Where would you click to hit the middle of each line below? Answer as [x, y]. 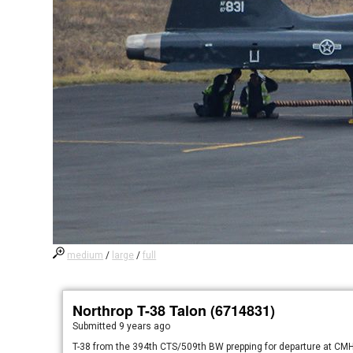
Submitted [96, 326]
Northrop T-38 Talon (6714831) [174, 310]
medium [85, 255]
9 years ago [145, 326]
